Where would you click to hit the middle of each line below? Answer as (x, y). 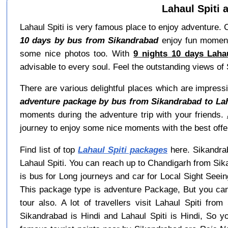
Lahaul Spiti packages (123, 149)
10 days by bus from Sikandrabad (89, 40)
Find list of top (49, 149)
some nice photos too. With (77, 54)
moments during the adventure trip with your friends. (123, 115)
